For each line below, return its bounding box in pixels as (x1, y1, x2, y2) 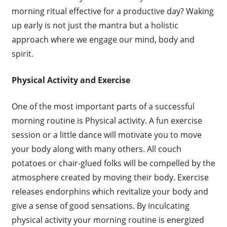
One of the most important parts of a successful (11, 101, 195, 112)
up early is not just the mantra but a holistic (11, 20, 178, 31)
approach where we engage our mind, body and (11, 34, 195, 46)
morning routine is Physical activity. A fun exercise (11, 115, 202, 127)
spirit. (11, 48, 33, 60)
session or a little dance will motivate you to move (11, 129, 202, 141)
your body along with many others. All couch (11, 143, 181, 155)
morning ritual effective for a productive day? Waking (11, 6, 214, 17)
